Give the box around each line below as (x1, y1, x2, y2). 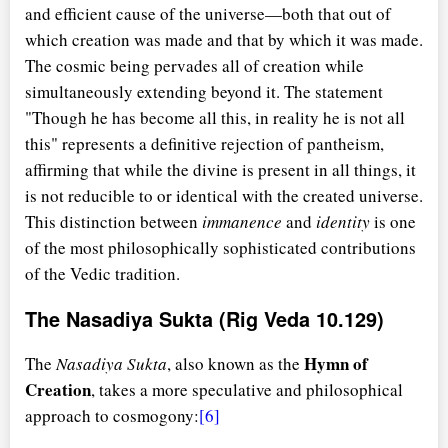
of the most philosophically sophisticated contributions (25, 235, 416, 259)
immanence (202, 209, 282, 233)
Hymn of (304, 351, 368, 377)
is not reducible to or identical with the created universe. (25, 183, 423, 207)
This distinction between (25, 209, 202, 233)
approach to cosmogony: (25, 404, 199, 428)
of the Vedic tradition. (25, 261, 180, 285)
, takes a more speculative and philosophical (91, 378, 403, 402)
